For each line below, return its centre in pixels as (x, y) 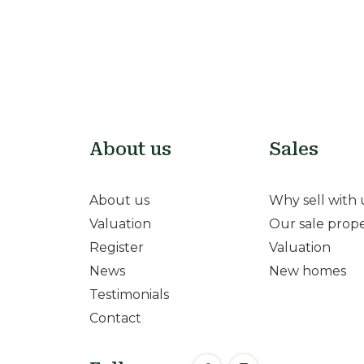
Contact (115, 318)
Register (116, 248)
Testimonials (129, 295)
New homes (308, 271)
